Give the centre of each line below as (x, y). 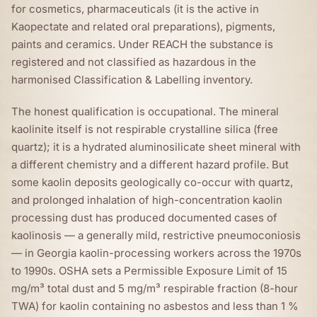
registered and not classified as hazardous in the (134, 62)
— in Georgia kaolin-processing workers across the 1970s (156, 253)
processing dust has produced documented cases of (144, 217)
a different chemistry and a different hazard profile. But (150, 164)
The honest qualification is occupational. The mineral (145, 111)
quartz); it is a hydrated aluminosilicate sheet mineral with (156, 146)
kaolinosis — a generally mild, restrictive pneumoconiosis (156, 235)
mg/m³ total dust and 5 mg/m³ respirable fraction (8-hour (155, 288)
